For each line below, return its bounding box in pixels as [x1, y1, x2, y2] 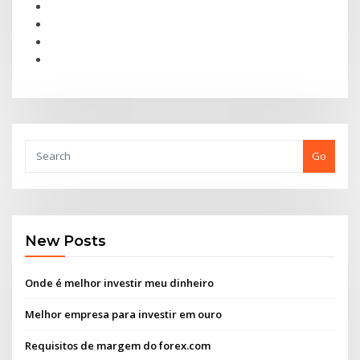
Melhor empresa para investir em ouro [25, 306, 223, 321]
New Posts [25, 232, 107, 250]
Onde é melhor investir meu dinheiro [25, 275, 215, 290]
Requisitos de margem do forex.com [25, 338, 211, 354]
